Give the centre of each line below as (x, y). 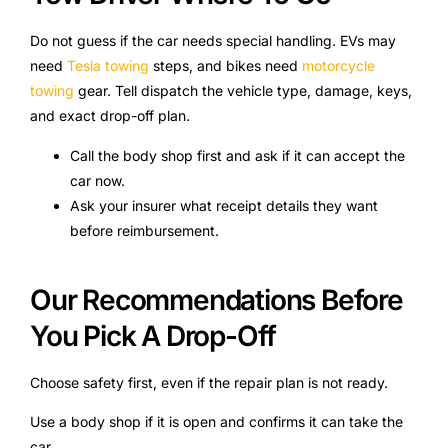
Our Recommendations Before (216, 299)
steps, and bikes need (225, 66)
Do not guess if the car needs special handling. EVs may (213, 41)
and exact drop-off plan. (110, 116)
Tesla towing (108, 66)
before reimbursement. (144, 230)
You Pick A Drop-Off (153, 335)
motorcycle (338, 66)
